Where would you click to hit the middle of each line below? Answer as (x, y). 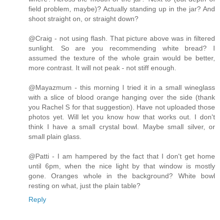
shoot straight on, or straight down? (83, 19)
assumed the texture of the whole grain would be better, (122, 58)
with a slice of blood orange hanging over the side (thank (122, 97)
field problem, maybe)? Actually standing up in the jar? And (122, 9)
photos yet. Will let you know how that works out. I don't (122, 117)
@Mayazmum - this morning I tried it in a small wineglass (122, 87)
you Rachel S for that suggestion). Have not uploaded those (122, 107)
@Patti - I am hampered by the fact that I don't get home (122, 156)
